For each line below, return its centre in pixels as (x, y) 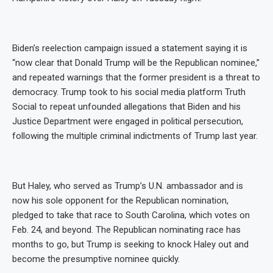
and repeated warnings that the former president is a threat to (136, 77)
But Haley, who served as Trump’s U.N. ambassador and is (128, 186)
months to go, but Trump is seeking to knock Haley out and (130, 244)
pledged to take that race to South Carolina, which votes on (131, 215)
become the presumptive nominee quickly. (96, 259)
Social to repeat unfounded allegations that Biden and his (126, 106)
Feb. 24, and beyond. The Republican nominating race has (126, 229)
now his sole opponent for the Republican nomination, (120, 200)
